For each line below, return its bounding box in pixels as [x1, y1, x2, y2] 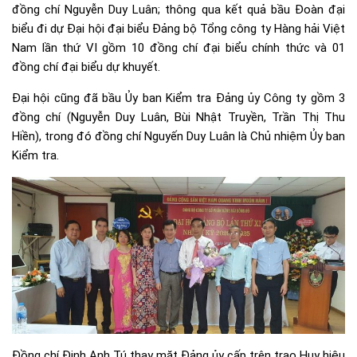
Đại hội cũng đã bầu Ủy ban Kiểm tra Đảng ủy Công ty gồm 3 [12, 90, 345, 105]
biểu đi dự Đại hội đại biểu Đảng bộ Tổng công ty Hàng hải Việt [12, 21, 345, 36]
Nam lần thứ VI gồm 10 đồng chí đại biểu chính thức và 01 [12, 40, 345, 55]
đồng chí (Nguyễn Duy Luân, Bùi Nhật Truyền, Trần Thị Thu [12, 109, 345, 124]
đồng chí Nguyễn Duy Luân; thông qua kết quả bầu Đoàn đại [12, 2, 345, 17]
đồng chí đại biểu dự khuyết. [12, 59, 160, 74]
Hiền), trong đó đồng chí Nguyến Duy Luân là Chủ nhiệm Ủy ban [12, 128, 345, 143]
